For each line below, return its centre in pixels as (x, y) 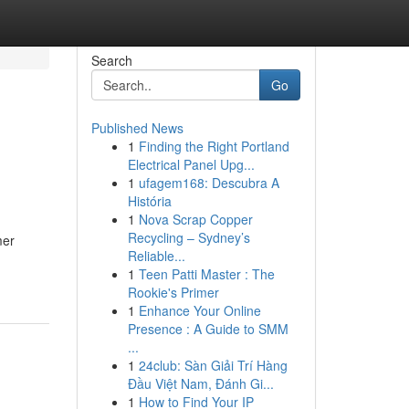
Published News (137, 128)
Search (111, 60)
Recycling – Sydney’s (189, 237)
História (149, 201)
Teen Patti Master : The (206, 274)
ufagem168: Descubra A (209, 183)
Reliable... (156, 256)
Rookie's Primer (173, 292)
